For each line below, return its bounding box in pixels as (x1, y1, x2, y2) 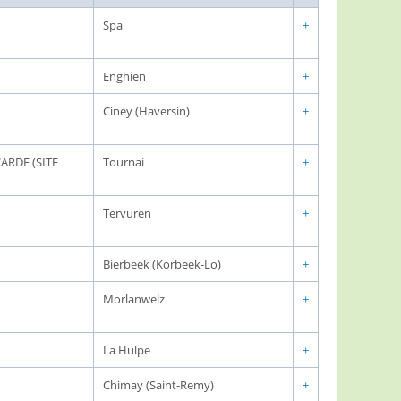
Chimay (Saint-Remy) (103, 377, 214, 393)
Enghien (103, 68, 146, 84)
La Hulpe (103, 342, 150, 358)
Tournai (103, 154, 144, 170)
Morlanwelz (103, 291, 165, 307)
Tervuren (103, 205, 151, 221)
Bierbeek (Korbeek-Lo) (103, 256, 221, 272)
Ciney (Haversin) (103, 103, 190, 119)
